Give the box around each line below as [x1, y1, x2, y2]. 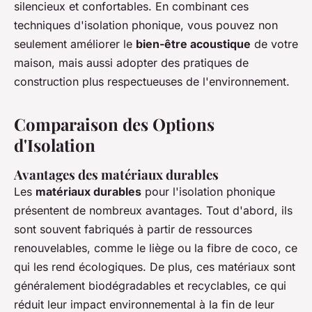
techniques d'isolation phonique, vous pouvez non [14, 18, 278, 33]
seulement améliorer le [14, 37, 136, 52]
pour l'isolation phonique [141, 185, 275, 199]
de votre [251, 37, 298, 52]
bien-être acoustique [136, 37, 251, 52]
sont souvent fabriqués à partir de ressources [14, 222, 252, 237]
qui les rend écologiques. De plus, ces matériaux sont [14, 260, 295, 274]
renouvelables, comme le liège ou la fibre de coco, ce [14, 241, 297, 256]
